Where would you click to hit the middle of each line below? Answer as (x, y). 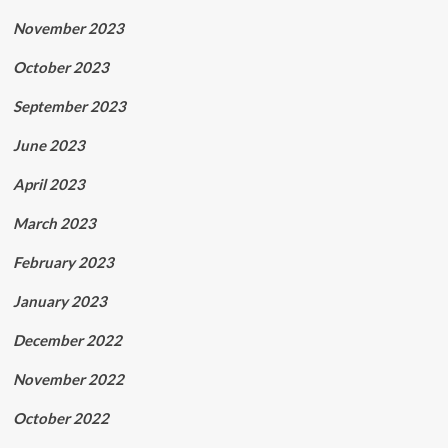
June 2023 (48, 145)
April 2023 (48, 184)
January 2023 (59, 301)
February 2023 (63, 262)
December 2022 (67, 340)
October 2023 (60, 67)
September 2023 (69, 106)
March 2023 (54, 223)
